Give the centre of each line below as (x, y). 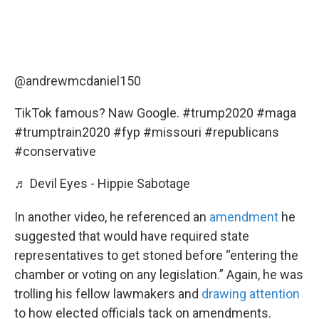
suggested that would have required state (132, 236)
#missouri (172, 132)
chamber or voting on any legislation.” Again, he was (159, 274)
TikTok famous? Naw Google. (98, 113)
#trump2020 (218, 113)
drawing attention (251, 294)
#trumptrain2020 (62, 132)
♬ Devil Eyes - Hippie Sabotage (102, 183)
